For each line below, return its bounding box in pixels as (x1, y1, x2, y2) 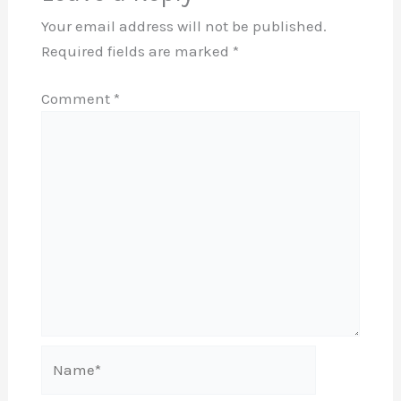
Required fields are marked (40, 41, 233, 60)
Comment (40, 90, 114, 107)
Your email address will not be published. (40, 16, 327, 35)
